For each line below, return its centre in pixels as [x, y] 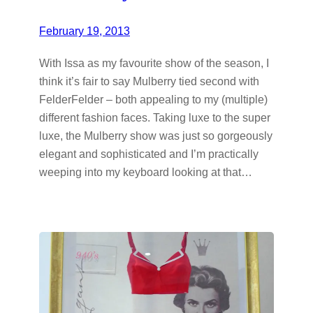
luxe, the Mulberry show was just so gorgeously [156, 135]
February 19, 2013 [85, 30]
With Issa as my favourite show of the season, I [154, 63]
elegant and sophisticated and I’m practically [149, 153]
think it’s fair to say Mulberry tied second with [149, 81]
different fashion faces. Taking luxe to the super [155, 117]
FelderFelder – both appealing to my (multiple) [153, 99]
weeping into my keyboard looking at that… [146, 172]
